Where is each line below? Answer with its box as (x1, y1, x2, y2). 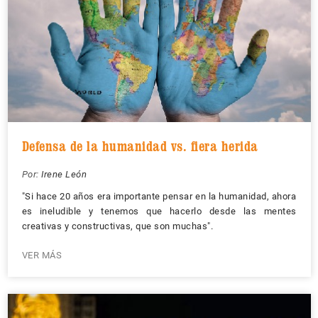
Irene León (41, 169, 87, 180)
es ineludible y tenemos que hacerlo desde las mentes (21, 206, 297, 216)
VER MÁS (21, 250, 62, 261)
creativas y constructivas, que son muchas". (21, 221, 213, 231)
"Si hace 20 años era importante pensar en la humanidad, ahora (21, 191, 297, 202)
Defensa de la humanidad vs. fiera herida (21, 138, 258, 155)
